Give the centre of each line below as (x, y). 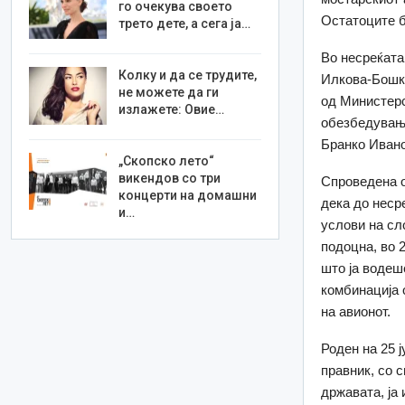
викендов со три (170, 178)
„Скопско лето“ (167, 160)
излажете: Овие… (172, 109)
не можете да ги (169, 92)
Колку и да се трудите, (188, 75)
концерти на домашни (188, 195)
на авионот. (356, 311)
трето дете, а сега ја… (185, 24)
